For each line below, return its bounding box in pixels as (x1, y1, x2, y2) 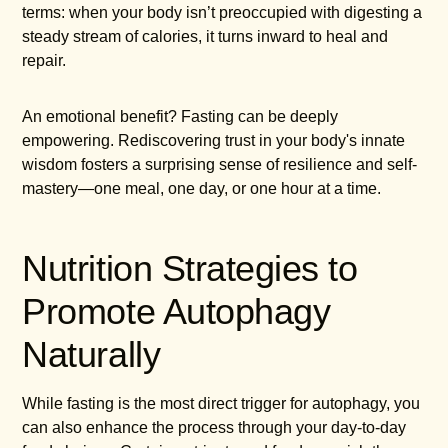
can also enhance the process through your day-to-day (22, 419, 407, 437)
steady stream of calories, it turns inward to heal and (22, 28, 389, 46)
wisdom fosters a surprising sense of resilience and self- (22, 156, 418, 174)
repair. (22, 52, 67, 70)
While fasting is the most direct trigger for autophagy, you (22, 395, 421, 413)
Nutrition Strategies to (22, 248, 358, 290)
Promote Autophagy (22, 291, 331, 333)
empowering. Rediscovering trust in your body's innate (22, 132, 406, 150)
